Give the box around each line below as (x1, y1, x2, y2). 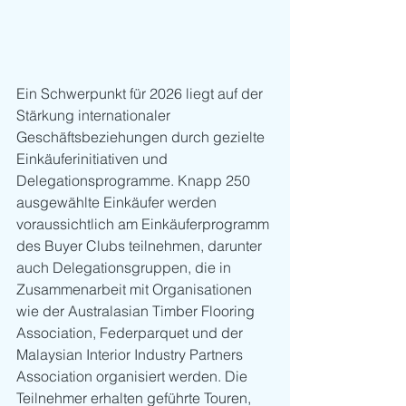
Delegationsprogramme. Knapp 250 (16, 170, 254, 189)
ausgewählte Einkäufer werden (16, 192, 220, 211)
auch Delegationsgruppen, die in (16, 257, 235, 276)
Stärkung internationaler (16, 105, 174, 124)
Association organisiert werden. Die (16, 366, 251, 385)
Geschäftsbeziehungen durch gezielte (16, 127, 268, 146)
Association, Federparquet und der (16, 323, 246, 342)
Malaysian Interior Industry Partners (16, 344, 246, 363)
